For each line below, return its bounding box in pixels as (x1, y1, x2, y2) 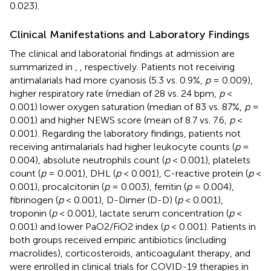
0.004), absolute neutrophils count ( (10, 154, 165, 166)
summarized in (10, 60, 75, 73)
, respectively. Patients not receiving (80, 60, 235, 73)
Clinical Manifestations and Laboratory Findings (10, 27, 249, 41)
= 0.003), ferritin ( (109, 180, 186, 192)
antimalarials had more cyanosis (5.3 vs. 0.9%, (10, 74, 205, 86)
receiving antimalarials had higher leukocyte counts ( (10, 140, 235, 152)
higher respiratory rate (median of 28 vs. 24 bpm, (10, 87, 219, 99)
